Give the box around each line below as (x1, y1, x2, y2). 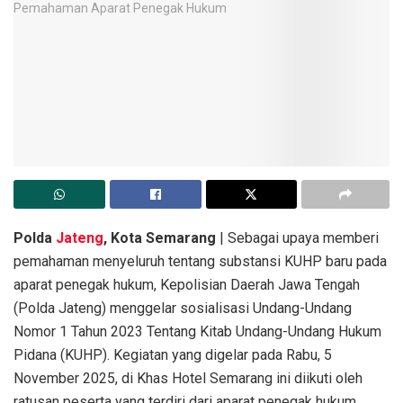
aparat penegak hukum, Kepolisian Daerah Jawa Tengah (13, 275, 360, 293)
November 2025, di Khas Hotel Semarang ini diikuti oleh (13, 369, 363, 387)
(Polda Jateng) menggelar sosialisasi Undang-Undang (13, 299, 352, 317)
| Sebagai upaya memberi (216, 228, 379, 246)
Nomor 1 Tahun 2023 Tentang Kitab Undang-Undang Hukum (13, 322, 381, 340)
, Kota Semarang (103, 228, 216, 246)
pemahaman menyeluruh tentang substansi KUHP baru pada (13, 252, 387, 270)
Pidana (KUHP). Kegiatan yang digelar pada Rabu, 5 (13, 345, 332, 363)
